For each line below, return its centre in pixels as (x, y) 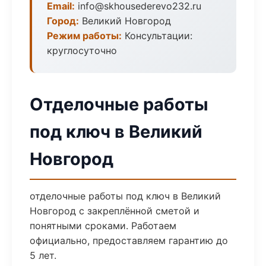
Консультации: (157, 36)
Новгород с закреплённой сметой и (115, 211)
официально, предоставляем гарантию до (129, 240)
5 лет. (43, 255)
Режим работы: (84, 36)
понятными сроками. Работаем (103, 226)
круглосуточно (82, 50)
